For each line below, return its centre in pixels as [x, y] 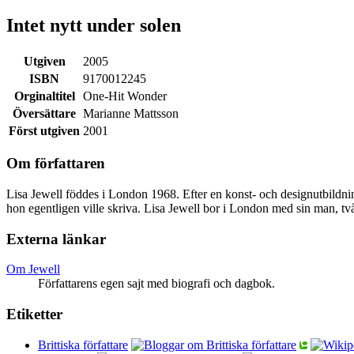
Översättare [44, 113]
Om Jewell [33, 269]
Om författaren [56, 164]
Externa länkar [56, 239]
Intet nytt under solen [94, 25]
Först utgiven [44, 130]
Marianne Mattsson [131, 113]
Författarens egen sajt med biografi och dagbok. [156, 284]
